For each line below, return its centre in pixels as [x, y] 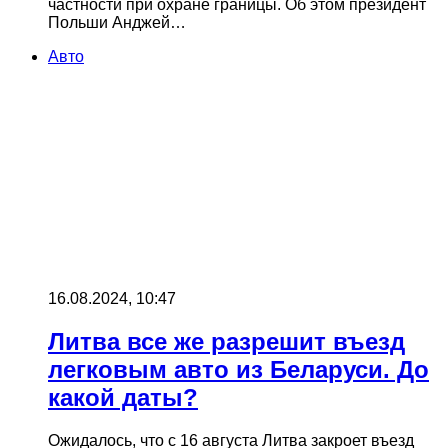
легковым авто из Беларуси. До [238, 370]
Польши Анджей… [117, 23]
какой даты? [123, 398]
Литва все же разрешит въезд [226, 342]
